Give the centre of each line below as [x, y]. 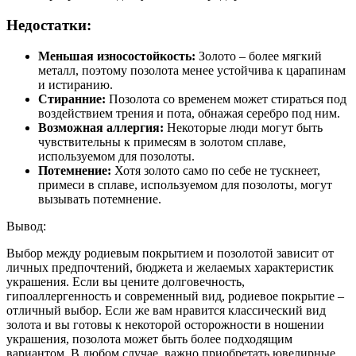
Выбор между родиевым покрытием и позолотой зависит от [170, 253]
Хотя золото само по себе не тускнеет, [216, 170]
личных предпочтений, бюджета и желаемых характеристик [170, 267]
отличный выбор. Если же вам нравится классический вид [166, 310]
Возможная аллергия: [101, 127]
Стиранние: [72, 99]
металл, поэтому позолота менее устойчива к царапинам [192, 70]
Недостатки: [49, 25]
